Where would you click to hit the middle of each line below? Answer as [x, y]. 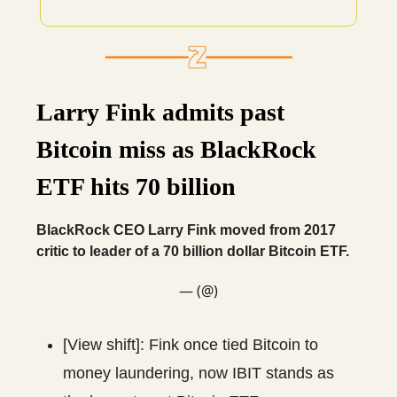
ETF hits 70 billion [136, 186]
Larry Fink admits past [160, 112]
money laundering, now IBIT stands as [198, 373]
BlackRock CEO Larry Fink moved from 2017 [186, 230]
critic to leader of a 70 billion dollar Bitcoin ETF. [193, 251]
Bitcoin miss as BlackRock [176, 149]
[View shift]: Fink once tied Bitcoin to [191, 344]
